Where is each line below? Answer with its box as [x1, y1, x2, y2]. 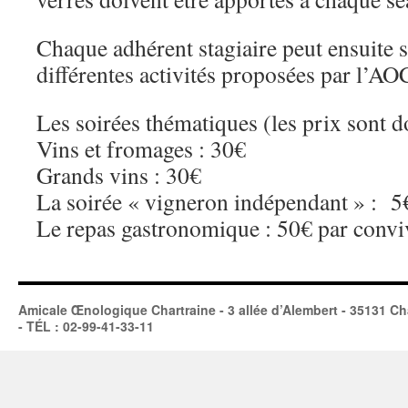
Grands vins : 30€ [36, 159, 201, 190]
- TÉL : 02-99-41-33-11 [18, 317, 154, 335]
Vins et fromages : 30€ [36, 133, 246, 164]
